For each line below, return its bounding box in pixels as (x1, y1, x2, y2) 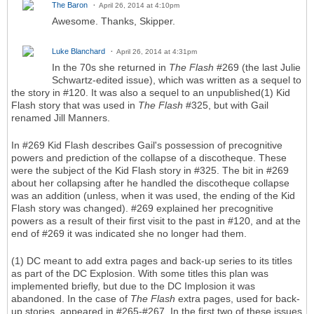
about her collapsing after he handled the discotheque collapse (11, 177, 289, 189)
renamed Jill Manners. (11, 112, 110, 124)
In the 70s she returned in (52, 62, 169, 74)
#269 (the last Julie (214, 62, 301, 74)
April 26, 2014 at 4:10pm (99, 1, 179, 10)
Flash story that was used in (11, 100, 138, 111)
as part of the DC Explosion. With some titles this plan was (11, 268, 268, 280)
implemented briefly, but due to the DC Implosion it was (11, 280, 255, 292)
